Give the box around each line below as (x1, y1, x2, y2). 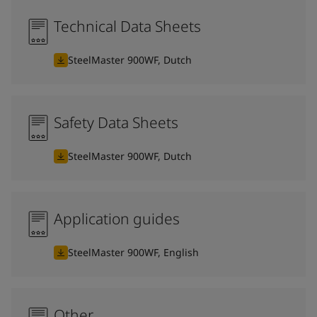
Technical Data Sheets (54, 16, 201, 36)
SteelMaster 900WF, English (68, 245, 199, 259)
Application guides (54, 208, 180, 229)
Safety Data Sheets (54, 112, 178, 132)
